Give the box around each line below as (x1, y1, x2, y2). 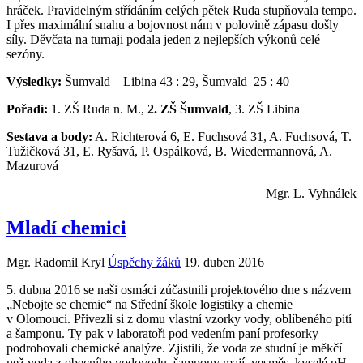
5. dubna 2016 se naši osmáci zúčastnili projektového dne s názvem (6, 282, 351, 297)
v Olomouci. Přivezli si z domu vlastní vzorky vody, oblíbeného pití (6, 311, 352, 326)
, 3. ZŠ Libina (228, 101, 300, 116)
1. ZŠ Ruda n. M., (48, 101, 147, 116)
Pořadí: (6, 101, 48, 116)
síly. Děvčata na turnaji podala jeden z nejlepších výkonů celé (6, 32, 320, 46)
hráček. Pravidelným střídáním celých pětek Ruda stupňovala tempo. (6, 2, 357, 17)
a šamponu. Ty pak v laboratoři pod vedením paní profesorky (6, 326, 318, 340)
